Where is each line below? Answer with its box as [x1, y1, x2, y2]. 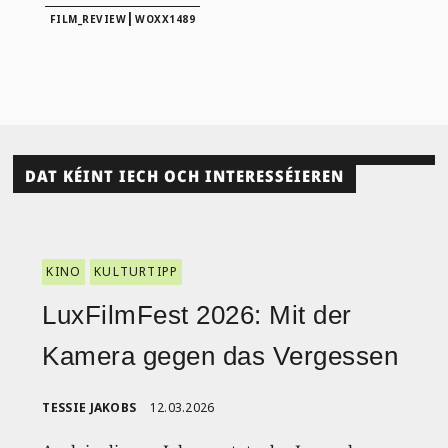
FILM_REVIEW [49, 11, 127, 26]
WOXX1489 [135, 11, 196, 26]
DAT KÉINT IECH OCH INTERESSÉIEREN [25, 164, 345, 187]
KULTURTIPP [94, 263, 179, 281]
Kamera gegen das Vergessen [42, 341, 399, 372]
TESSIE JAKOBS [42, 399, 137, 417]
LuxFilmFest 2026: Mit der [42, 300, 352, 331]
